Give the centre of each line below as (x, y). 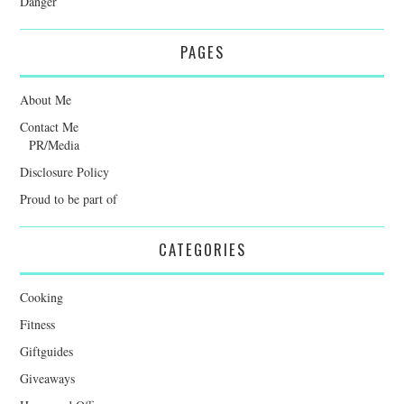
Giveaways (48, 378)
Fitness (38, 324)
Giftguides (47, 351)
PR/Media (55, 144)
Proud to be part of (69, 198)
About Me (46, 99)
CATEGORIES (202, 249)
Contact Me (50, 126)
